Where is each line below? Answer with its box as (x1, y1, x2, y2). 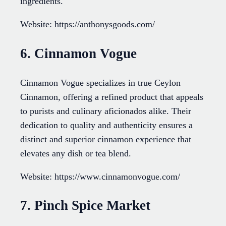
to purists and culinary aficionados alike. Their (20, 106, 191, 117)
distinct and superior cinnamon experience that (20, 134, 191, 145)
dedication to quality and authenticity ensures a (20, 120, 193, 131)
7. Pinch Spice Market (20, 198, 150, 213)
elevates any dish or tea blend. (20, 148, 131, 159)
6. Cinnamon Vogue (20, 45, 137, 61)
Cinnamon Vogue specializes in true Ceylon (20, 78, 181, 88)
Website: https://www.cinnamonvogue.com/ (20, 172, 180, 182)
